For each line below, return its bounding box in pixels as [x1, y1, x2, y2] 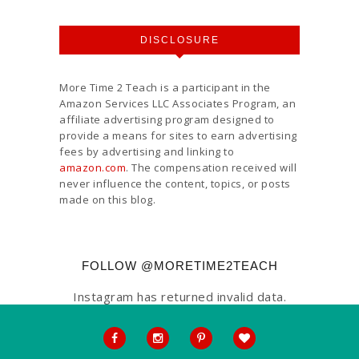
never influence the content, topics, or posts [59, 175, 291, 191]
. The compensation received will [126, 159, 296, 175]
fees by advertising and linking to [59, 143, 234, 159]
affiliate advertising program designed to [59, 111, 275, 127]
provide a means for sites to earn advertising [59, 127, 297, 143]
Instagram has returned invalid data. [73, 288, 286, 305]
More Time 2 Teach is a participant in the [59, 79, 271, 95]
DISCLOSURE [139, 34, 220, 46]
